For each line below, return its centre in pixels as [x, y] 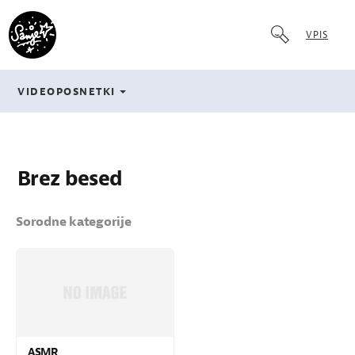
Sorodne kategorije [74, 222]
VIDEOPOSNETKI [67, 92]
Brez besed [70, 179]
